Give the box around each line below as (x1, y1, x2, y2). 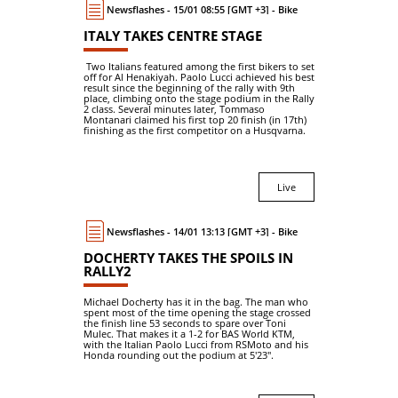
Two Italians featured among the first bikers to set (84, 60, 314, 73)
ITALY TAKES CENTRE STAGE (84, 27, 262, 44)
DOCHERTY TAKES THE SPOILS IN (84, 249, 293, 267)
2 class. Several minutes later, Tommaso (84, 102, 265, 115)
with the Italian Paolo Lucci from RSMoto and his (84, 338, 308, 351)
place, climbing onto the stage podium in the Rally (84, 92, 314, 105)
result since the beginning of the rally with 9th (84, 81, 295, 94)
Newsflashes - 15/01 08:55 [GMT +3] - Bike (115, 2, 298, 16)
